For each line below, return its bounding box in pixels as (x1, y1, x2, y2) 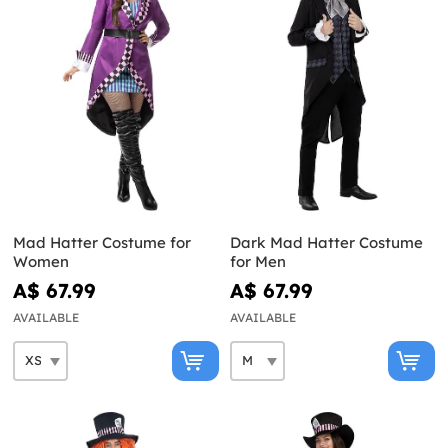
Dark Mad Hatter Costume (229, 232, 423, 252)
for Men (229, 251, 286, 271)
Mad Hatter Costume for (13, 232, 191, 252)
